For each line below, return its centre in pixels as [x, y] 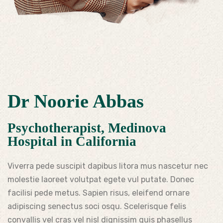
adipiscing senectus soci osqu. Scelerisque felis [97, 206]
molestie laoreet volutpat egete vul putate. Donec [101, 179]
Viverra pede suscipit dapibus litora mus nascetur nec [108, 166]
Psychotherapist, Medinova [87, 128]
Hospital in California [72, 141]
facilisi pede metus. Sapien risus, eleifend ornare [99, 193]
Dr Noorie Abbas [76, 101]
